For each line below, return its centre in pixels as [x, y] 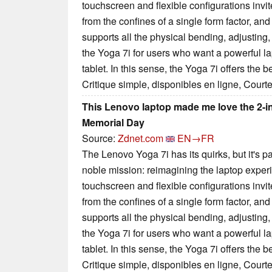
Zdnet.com [141, 138]
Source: [100, 138]
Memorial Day [113, 122]
